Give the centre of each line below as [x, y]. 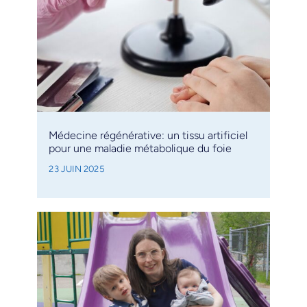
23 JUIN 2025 [77, 168]
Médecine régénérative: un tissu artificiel [148, 135]
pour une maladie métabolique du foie [140, 148]
